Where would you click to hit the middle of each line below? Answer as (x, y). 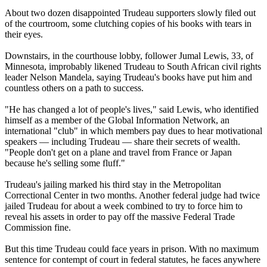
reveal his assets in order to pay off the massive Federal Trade (120, 216)
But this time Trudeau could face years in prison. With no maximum (132, 249)
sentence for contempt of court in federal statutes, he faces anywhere (133, 259)
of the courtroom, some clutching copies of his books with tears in (128, 23)
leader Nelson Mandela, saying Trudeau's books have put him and (128, 77)
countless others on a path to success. (74, 88)
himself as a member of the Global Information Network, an (117, 120)
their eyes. (24, 34)
